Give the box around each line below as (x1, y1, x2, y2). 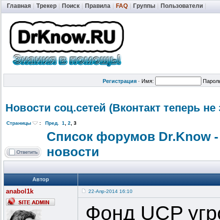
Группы (133, 2, 155, 9)
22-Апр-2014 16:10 (88, 189, 133, 194)
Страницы (6, 120, 31, 126)
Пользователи (161, 2, 203, 9)
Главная (7, 2, 31, 9)
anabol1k (6, 188, 33, 195)
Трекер (36, 2, 56, 9)
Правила (85, 2, 110, 9)
